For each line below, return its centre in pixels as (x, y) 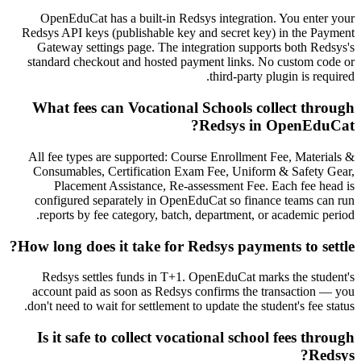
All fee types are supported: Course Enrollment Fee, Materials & (191, 156)
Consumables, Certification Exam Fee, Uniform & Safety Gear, (194, 171)
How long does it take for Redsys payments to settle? (186, 246)
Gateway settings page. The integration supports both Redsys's (196, 48)
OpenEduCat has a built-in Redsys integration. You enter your (197, 19)
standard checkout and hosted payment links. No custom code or (191, 62)
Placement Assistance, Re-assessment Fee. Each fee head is (204, 185)
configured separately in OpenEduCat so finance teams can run (195, 200)
